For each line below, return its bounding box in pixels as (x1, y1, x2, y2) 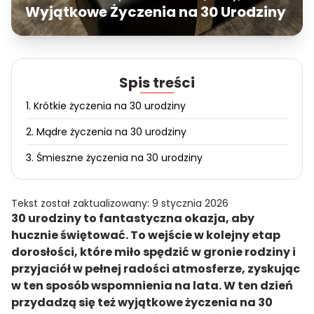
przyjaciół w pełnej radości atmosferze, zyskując (11, 261, 300, 277)
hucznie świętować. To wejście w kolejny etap (11, 227, 280, 243)
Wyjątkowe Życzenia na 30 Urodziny (25, 2, 286, 22)
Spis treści (119, 73, 195, 93)
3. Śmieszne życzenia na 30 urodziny (26, 151, 203, 165)
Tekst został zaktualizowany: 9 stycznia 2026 (11, 196, 228, 210)
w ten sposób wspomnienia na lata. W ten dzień (11, 278, 293, 294)
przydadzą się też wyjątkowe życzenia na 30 (11, 294, 273, 310)
